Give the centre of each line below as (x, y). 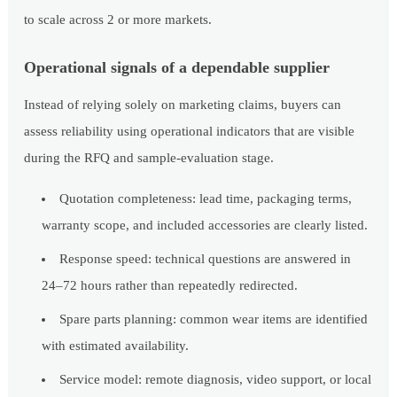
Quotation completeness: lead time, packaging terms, (206, 199)
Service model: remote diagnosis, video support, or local (216, 380)
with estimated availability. (116, 346)
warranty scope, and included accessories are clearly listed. (205, 226)
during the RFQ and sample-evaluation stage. (149, 158)
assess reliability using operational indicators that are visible (190, 132)
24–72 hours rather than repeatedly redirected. (170, 286)
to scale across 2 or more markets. (118, 20)
